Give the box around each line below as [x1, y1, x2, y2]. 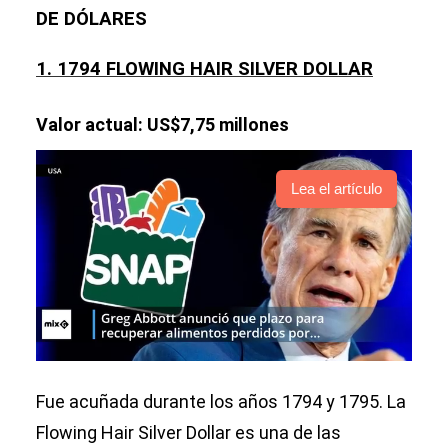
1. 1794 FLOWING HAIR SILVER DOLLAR [36, 58, 373, 80]
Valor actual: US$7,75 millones [36, 114, 289, 135]
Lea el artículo [291, 180, 382, 198]
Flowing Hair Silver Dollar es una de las [36, 422, 341, 444]
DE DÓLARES [36, 8, 147, 30]
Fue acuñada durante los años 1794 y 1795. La [36, 391, 406, 413]
